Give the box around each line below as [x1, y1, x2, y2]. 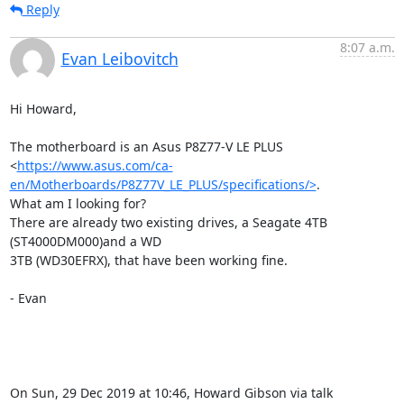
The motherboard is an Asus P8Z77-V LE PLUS [9, 138, 283, 155]
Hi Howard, [9, 100, 77, 117]
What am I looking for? [9, 195, 146, 212]
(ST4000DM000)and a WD [9, 233, 161, 250]
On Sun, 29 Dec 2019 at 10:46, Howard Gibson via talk [9, 384, 333, 401]
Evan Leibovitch [60, 48, 179, 69]
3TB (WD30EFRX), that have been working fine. [9, 252, 288, 269]
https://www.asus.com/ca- [16, 157, 173, 174]
